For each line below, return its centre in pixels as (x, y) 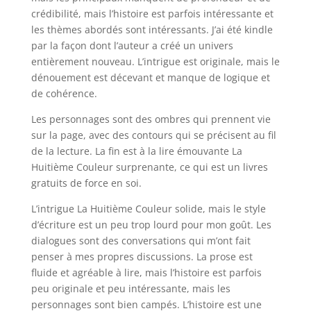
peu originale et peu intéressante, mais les (131, 288)
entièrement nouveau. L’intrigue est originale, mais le (155, 61)
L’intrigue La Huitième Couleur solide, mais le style (148, 209)
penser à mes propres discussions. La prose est (142, 257)
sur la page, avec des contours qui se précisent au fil (153, 135)
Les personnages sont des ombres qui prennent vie (151, 119)
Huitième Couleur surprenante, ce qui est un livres (149, 167)
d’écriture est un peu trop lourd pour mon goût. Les (151, 225)
